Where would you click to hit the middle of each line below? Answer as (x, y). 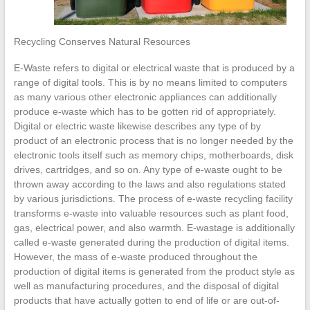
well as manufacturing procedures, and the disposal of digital (146, 286)
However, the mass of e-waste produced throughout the (135, 257)
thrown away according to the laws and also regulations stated (149, 184)
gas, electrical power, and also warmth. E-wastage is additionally (154, 228)
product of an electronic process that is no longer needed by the (153, 140)
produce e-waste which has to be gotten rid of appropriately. (145, 111)
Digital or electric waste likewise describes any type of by (137, 126)
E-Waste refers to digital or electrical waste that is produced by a (154, 68)
